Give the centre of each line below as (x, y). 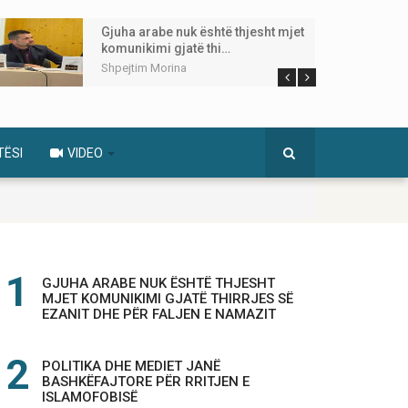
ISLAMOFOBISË (90, 397)
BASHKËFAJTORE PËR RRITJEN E (146, 382)
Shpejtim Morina (144, 68)
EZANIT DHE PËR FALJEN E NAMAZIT (159, 314)
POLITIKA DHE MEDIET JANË (131, 366)
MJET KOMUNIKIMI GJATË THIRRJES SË (168, 299)
